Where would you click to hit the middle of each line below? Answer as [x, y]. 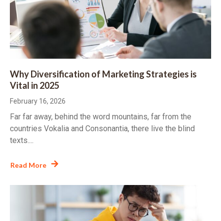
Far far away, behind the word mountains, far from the [101, 116]
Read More [28, 165]
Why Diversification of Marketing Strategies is [103, 74]
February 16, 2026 [38, 101]
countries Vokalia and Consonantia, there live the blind [102, 128]
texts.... [22, 140]
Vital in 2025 [35, 85]
